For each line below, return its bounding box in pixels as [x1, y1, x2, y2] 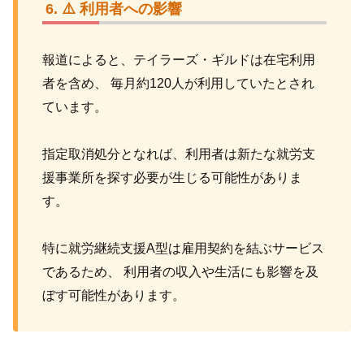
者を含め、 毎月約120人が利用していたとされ [42, 76, 314, 91]
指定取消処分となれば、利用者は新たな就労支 [42, 147, 315, 162]
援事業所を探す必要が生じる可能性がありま [42, 171, 302, 185]
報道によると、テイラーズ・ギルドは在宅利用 [42, 53, 315, 67]
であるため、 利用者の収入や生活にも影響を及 [42, 265, 318, 279]
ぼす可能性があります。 [42, 288, 185, 303]
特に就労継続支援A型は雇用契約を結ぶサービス [42, 241, 324, 256]
